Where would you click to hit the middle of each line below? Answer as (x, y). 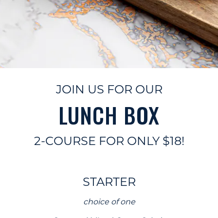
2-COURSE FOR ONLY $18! (109, 141)
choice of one (109, 202)
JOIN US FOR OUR (109, 90)
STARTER (109, 182)
